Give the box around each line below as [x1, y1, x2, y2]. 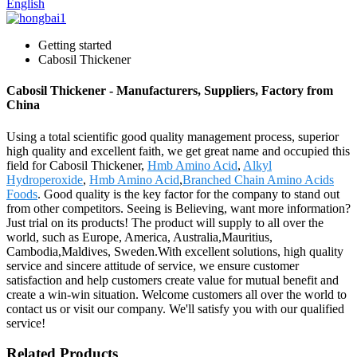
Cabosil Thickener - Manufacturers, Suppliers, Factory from [6, 84, 333, 98]
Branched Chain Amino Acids [182, 172, 334, 186]
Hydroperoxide [6, 172, 83, 186]
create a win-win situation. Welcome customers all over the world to [6, 287, 347, 301]
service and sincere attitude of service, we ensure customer [6, 258, 299, 273]
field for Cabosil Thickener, [6, 158, 147, 172]
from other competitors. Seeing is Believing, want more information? [6, 201, 351, 215]
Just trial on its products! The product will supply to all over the [6, 215, 324, 229]
